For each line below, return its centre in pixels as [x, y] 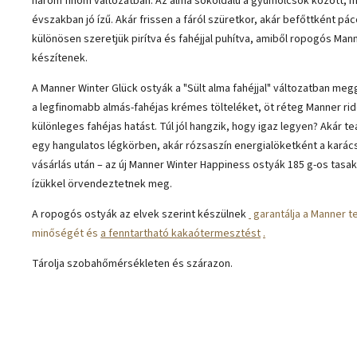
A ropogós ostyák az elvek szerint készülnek [140, 215]
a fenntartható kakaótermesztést [180, 234]
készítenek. [60, 59]
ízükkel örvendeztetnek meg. [102, 184]
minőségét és [65, 234]
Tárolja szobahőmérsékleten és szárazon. [132, 264]
